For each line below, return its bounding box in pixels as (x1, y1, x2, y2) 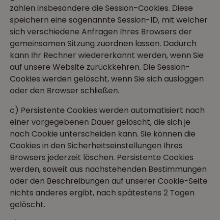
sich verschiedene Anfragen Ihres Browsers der (10, 26, 192, 37)
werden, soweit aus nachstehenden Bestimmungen (10, 164, 207, 175)
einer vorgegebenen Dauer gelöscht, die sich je (10, 116, 191, 128)
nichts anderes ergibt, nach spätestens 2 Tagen (10, 187, 194, 198)
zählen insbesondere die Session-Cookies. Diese (10, 2, 193, 14)
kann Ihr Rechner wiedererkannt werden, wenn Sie (10, 50, 204, 61)
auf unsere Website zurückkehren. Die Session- (10, 61, 190, 73)
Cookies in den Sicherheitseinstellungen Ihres (10, 140, 183, 151)
